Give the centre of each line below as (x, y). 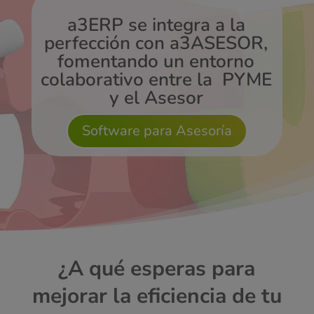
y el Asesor (156, 98)
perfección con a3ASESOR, (156, 43)
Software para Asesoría (157, 131)
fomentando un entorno (156, 62)
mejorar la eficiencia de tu (157, 296)
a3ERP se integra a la (156, 25)
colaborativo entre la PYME (156, 80)
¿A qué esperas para (157, 269)
